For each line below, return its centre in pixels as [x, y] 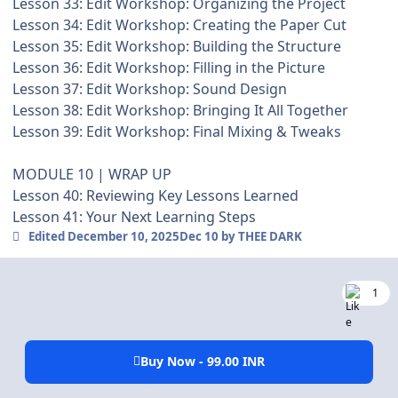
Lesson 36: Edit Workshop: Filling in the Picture [169, 68]
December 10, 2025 [123, 237]
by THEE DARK [260, 237]
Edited [48, 237]
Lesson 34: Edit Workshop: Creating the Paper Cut [179, 25]
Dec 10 [199, 237]
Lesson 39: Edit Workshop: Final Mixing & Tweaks [177, 132]
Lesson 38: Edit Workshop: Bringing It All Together [180, 111]
